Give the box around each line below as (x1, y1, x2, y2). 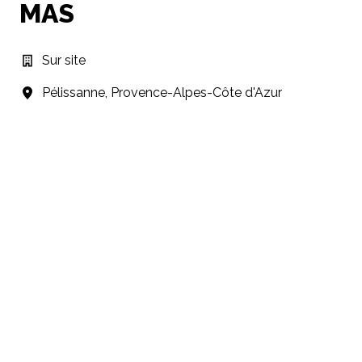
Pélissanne (42, 84, 105, 100)
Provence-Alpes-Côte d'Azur (111, 84, 282, 100)
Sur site (42, 52, 86, 68)
